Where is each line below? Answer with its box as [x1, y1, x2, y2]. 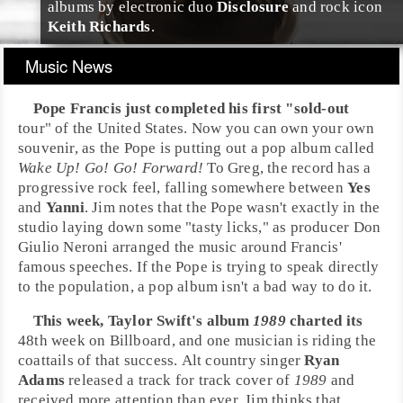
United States [96, 120, 184, 137]
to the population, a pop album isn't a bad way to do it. [18, 278, 372, 295]
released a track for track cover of [65, 372, 294, 389]
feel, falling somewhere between [128, 179, 348, 196]
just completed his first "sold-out [121, 100, 350, 117]
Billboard [109, 332, 172, 349]
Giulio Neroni [18, 238, 109, 255]
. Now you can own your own [184, 120, 374, 137]
